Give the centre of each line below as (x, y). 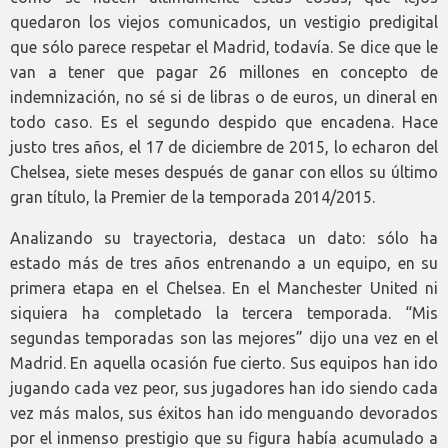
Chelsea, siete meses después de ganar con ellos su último (224, 172)
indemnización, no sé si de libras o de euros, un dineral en (224, 97)
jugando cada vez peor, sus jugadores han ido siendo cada (224, 388)
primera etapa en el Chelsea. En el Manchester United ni (224, 288)
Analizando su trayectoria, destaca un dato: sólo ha (224, 238)
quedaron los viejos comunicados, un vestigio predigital (224, 22)
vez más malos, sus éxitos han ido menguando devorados (224, 413)
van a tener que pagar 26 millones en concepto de (224, 72)
